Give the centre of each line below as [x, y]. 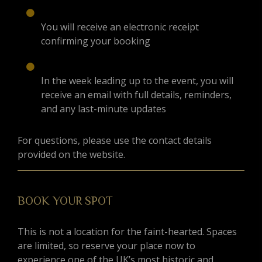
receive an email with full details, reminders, [136, 95]
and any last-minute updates [104, 109]
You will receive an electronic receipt [120, 27]
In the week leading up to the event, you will [137, 81]
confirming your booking [96, 41]
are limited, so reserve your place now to [106, 246]
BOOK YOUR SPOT [65, 201]
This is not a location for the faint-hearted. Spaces [127, 232]
